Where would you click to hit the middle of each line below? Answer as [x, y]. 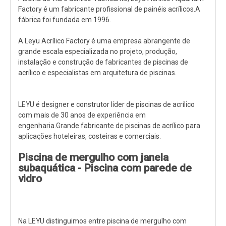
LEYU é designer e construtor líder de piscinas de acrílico [106, 104]
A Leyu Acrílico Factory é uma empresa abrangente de [104, 41]
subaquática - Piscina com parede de [105, 168]
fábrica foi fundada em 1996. [65, 19]
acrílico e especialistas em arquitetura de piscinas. [97, 72]
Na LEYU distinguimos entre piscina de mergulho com [102, 221]
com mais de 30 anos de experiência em [82, 115]
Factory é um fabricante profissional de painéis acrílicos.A [109, 9]
